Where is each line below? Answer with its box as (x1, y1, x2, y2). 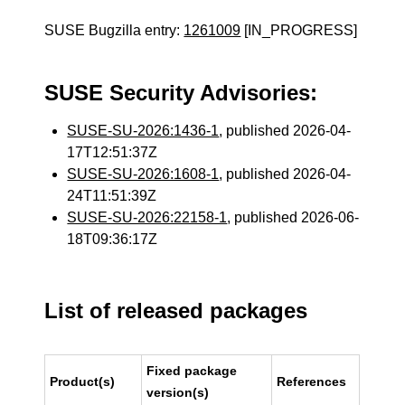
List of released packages (44, 298, 308, 323)
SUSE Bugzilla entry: (44, 23, 184, 38)
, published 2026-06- (227, 210, 360, 225)
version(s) (146, 385, 210, 400)
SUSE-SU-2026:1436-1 (67, 123, 220, 138)
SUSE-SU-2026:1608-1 (67, 166, 220, 182)
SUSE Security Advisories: (44, 80, 318, 105)
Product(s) (50, 374, 116, 389)
